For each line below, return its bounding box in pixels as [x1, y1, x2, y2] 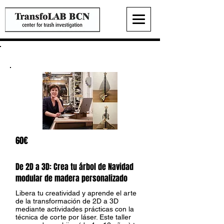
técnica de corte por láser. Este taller [15, 213, 131, 221]
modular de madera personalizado [15, 172, 127, 184]
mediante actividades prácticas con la [15, 205, 134, 213]
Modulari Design [5, 47, 63, 60]
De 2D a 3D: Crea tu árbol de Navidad [15, 161, 133, 172]
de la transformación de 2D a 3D [15, 197, 118, 205]
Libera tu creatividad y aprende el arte [15, 189, 136, 197]
